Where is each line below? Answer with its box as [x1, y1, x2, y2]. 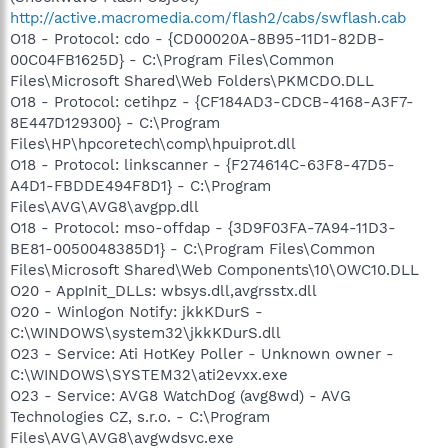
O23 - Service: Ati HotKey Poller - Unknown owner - [10, 344, 394, 363]
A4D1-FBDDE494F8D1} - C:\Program [10, 176, 271, 195]
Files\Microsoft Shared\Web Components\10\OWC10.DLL [10, 260, 419, 279]
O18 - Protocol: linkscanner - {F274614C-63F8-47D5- [10, 155, 395, 174]
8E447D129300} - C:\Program [10, 113, 220, 132]
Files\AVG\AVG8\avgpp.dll [10, 197, 199, 216]
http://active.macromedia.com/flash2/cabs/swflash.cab [10, 8, 406, 27]
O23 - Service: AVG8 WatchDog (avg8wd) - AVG [10, 386, 351, 405]
